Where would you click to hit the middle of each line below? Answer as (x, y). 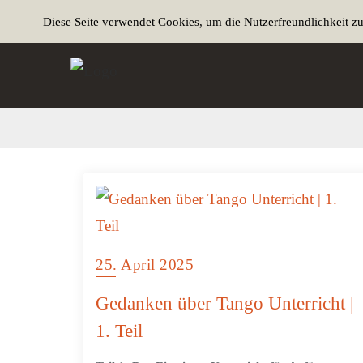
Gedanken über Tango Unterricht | (225, 303)
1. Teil (119, 331)
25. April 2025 (145, 265)
